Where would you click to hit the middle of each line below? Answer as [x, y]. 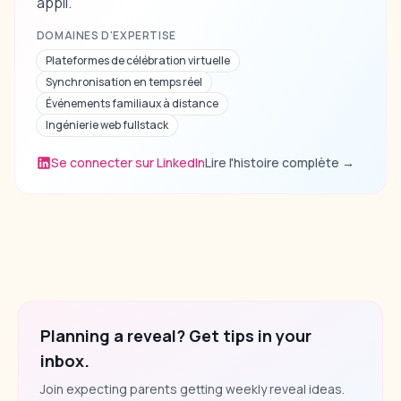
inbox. [65, 361]
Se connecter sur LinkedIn [128, 163]
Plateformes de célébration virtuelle [137, 61]
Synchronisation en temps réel [124, 82]
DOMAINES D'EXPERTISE [106, 36]
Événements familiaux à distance [132, 104]
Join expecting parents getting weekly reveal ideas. [192, 389]
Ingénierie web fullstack [107, 125]
